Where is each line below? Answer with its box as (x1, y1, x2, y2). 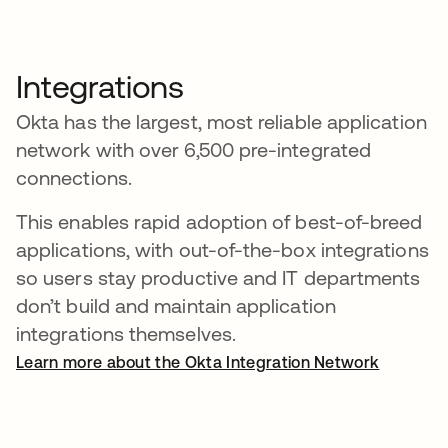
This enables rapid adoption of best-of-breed (16, 209, 423, 233)
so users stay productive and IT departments (16, 265, 421, 289)
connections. (16, 165, 138, 189)
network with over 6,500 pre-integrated (16, 137, 372, 161)
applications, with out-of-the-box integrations (16, 237, 429, 261)
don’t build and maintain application (16, 293, 336, 317)
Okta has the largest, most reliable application (16, 109, 427, 133)
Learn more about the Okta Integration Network (16, 352, 380, 371)
